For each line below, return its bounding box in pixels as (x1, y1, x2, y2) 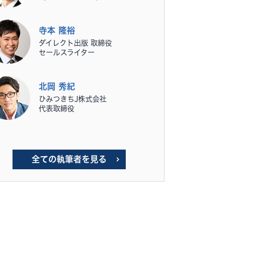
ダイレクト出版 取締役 (39, 39, 112, 46)
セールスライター (39, 49, 95, 56)
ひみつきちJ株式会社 (39, 95, 107, 103)
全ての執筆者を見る (32, 155, 107, 163)
